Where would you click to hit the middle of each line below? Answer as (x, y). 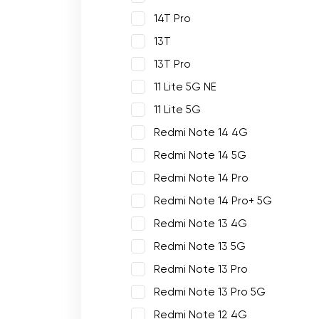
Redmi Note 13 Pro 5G (210, 292)
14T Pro (172, 19)
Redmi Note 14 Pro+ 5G (213, 201)
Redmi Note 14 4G (201, 132)
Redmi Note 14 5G (200, 155)
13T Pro (172, 64)
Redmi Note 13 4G (200, 224)
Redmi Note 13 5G (200, 246)
